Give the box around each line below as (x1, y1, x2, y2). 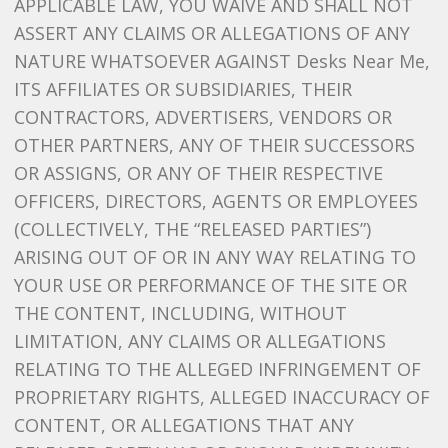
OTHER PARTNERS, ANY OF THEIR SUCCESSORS (13, 133, 415, 157)
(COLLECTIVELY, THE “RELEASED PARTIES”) (13, 217, 371, 241)
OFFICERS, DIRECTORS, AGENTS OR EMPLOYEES (13, 189, 418, 213)
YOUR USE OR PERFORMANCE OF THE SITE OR (13, 273, 407, 297)
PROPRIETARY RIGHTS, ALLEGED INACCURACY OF (13, 385, 430, 409)
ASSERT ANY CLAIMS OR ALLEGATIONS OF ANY (13, 21, 410, 45)
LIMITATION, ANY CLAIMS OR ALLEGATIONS (13, 329, 386, 353)
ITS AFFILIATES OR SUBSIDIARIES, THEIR (13, 77, 352, 101)
